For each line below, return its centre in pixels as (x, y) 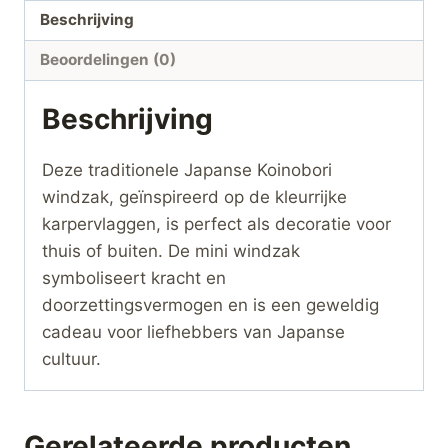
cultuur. (71, 359)
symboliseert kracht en (134, 278)
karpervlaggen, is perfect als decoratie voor (216, 224)
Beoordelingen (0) (108, 60)
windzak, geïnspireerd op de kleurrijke (194, 197)
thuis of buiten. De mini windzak (171, 251)
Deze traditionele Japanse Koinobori (187, 170)
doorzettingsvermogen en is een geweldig (210, 305)
